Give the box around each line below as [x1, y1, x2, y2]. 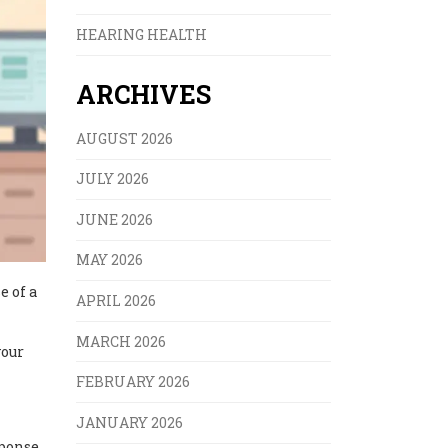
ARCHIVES [76, 77, 211, 111]
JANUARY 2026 [76, 412, 183, 432]
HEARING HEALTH [76, 24, 207, 44]
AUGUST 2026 [76, 128, 173, 148]
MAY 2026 [76, 250, 143, 270]
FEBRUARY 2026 [76, 372, 190, 392]
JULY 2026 [76, 169, 149, 189]
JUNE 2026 [76, 209, 153, 229]
